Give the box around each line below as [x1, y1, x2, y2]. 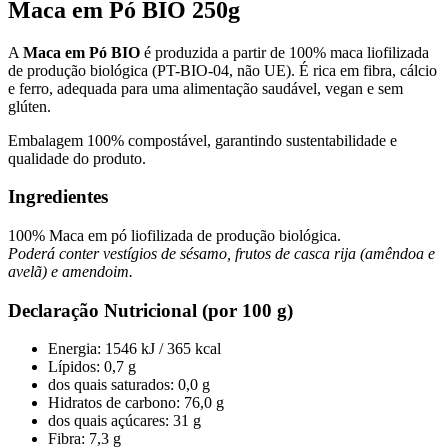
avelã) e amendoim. [8, 263, 133, 281]
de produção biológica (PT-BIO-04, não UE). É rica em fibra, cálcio [8, 61, 437, 79]
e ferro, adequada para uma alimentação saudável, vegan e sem [8, 79, 403, 97]
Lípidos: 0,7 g [48, 358, 136, 376]
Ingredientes [8, 186, 108, 208]
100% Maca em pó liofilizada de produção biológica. [8, 227, 341, 245]
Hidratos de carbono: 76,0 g [48, 394, 224, 412]
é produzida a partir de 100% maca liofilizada [140, 43, 429, 61]
